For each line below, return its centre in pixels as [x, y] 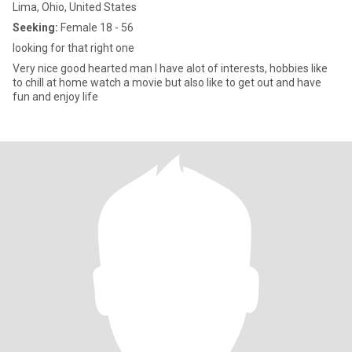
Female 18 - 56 [96, 27]
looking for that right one [73, 48]
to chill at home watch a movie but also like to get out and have [119, 82]
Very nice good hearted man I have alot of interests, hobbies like [162, 68]
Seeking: [35, 27]
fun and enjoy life [55, 97]
